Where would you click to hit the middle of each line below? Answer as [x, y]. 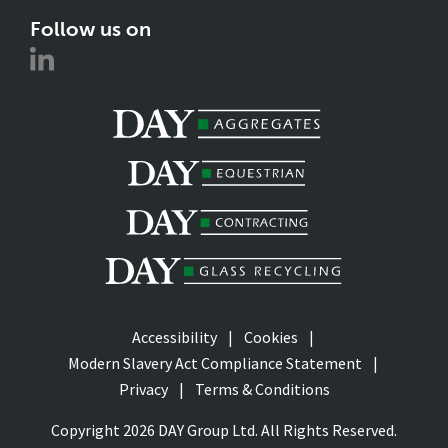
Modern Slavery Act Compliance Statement [214, 363]
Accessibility [174, 337]
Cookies [270, 337]
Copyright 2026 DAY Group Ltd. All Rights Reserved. [224, 430]
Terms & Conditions [262, 389]
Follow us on [90, 29]
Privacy [143, 389]
